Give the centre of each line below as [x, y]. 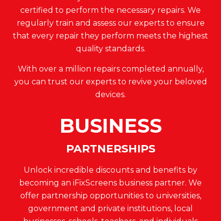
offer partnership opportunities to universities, [110, 195]
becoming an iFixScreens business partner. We [110, 183]
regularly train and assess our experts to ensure [110, 23]
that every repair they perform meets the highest [110, 36]
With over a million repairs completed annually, [110, 69]
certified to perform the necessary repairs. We [110, 10]
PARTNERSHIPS [110, 148]
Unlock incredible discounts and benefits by [110, 170]
